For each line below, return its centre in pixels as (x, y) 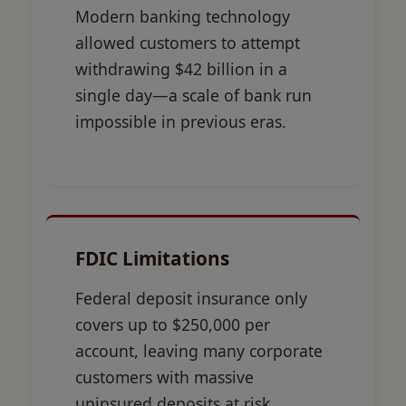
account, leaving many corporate (199, 350)
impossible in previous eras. (181, 121)
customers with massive (164, 377)
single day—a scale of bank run (193, 95)
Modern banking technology (183, 16)
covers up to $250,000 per (173, 324)
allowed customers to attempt (188, 42)
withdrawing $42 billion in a (181, 68)
